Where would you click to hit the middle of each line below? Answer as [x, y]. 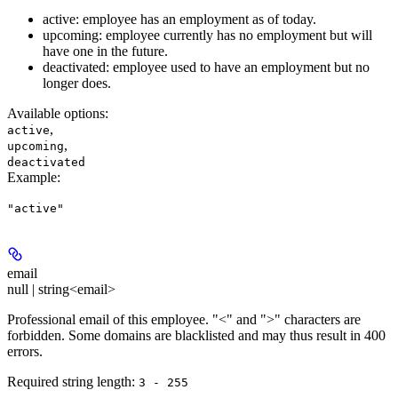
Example [32, 178]
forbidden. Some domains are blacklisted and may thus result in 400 [196, 336]
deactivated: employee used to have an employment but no [206, 68]
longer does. [77, 84]
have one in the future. [105, 52]
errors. [25, 352]
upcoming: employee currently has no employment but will [207, 36]
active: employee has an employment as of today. [179, 20]
